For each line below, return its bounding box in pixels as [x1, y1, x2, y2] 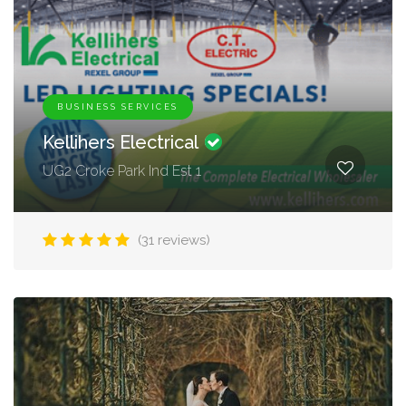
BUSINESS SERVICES [57, 102, 179, 111]
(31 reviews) [138, 232, 210, 248]
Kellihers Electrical [43, 131, 202, 153]
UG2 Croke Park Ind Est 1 [43, 162, 201, 179]
